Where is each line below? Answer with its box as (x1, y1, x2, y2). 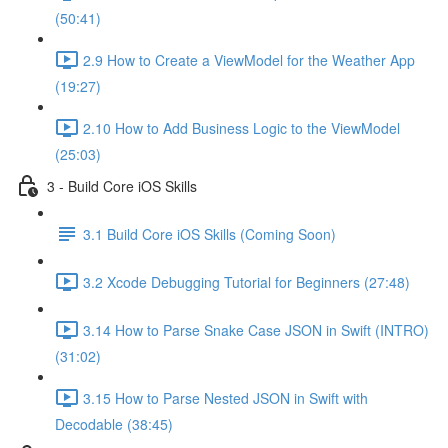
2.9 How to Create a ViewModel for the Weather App (83, 49, 415, 70)
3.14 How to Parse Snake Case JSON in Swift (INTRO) (83, 319, 429, 340)
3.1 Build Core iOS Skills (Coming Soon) (83, 223, 336, 244)
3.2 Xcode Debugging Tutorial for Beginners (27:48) (83, 271, 410, 292)
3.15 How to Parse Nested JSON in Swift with (83, 387, 368, 408)
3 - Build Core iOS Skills (47, 175, 197, 196)
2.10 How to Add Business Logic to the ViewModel (83, 117, 400, 138)
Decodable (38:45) (55, 414, 173, 434)
